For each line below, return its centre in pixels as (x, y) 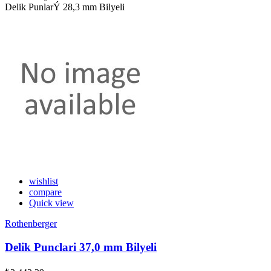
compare (45, 192)
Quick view (51, 203)
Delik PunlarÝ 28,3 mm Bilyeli (65, 7)
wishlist (44, 181)
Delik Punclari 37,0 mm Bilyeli (81, 247)
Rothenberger (31, 224)
